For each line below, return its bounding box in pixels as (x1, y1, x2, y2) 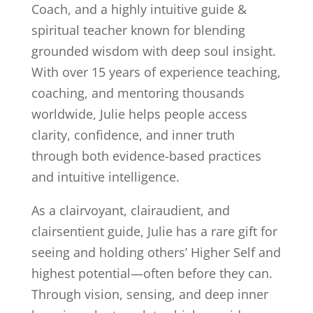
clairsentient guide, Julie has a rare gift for (31, 223, 277, 240)
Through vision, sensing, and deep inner (31, 286, 268, 303)
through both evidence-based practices (31, 147, 261, 165)
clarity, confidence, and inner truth (31, 126, 235, 144)
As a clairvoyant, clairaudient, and (31, 202, 230, 219)
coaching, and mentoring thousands (31, 85, 245, 102)
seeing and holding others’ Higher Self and (31, 244, 281, 261)
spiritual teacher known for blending (31, 22, 245, 39)
